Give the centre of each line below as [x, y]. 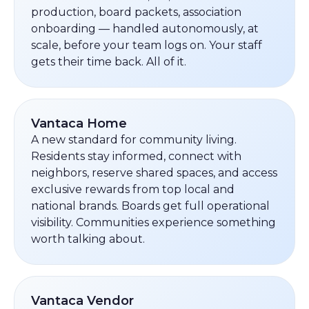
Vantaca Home [79, 123]
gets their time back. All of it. [109, 62]
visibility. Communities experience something [153, 222]
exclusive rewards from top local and [133, 189]
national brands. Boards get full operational [150, 206]
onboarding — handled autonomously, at [145, 29]
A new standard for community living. [134, 140]
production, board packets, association [136, 12]
